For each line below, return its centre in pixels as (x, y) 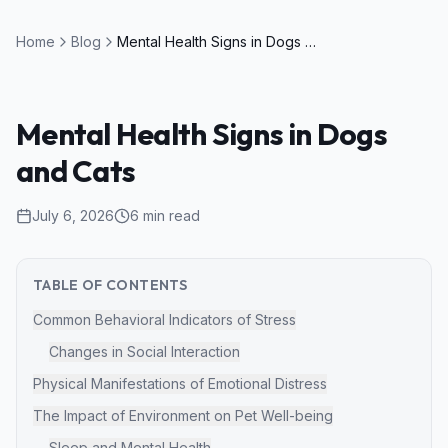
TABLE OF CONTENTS (110, 285)
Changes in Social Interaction (144, 351)
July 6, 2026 (73, 215)
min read (169, 215)
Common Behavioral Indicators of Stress (164, 319)
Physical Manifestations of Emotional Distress (180, 383)
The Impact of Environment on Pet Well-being (183, 415)
